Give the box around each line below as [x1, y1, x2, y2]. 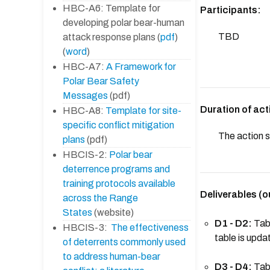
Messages [63, 90, 108, 101]
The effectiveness [111, 222, 189, 233]
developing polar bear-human [63, 17, 184, 28]
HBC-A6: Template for [63, 2, 160, 13]
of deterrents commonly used [63, 236, 186, 247]
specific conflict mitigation [63, 119, 174, 130]
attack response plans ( [63, 31, 160, 42]
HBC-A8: [63, 105, 105, 116]
